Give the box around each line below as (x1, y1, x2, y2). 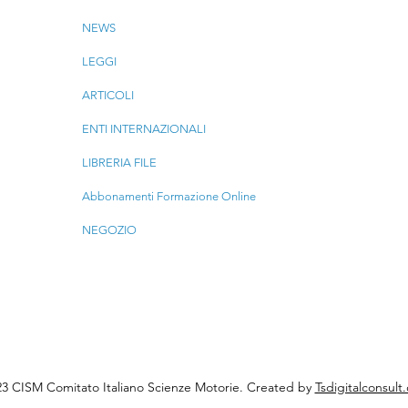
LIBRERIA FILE (81, 156, 157, 170)
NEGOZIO (81, 223, 137, 238)
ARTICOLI (81, 88, 134, 103)
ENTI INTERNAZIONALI (81, 122, 206, 137)
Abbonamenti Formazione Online (81, 189, 256, 204)
